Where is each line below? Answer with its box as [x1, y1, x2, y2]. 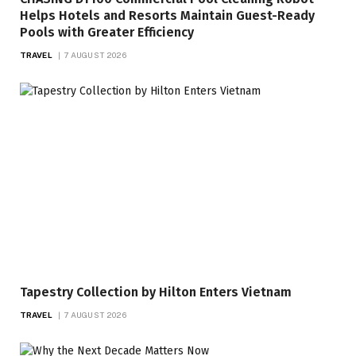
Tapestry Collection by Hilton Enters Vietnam [20, 284, 292, 300]
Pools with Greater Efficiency [20, 24, 194, 40]
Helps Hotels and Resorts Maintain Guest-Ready [20, 7, 315, 23]
